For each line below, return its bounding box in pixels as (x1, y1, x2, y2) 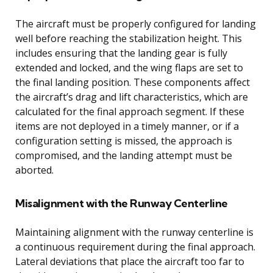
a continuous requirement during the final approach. (15, 240, 255, 254)
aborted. (15, 163, 54, 177)
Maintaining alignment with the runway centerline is (15, 225, 253, 239)
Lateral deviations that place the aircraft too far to (15, 255, 244, 269)
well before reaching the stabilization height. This (15, 32, 242, 46)
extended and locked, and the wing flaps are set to (15, 61, 243, 75)
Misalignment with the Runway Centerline (15, 196, 228, 211)
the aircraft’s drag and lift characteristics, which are (15, 90, 248, 104)
